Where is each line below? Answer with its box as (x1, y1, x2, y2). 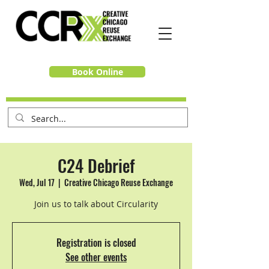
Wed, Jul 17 (19, 176, 55, 189)
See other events (65, 250, 127, 264)
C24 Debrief (57, 153, 135, 178)
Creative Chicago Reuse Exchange (64, 176, 173, 189)
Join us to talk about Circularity (34, 198, 158, 210)
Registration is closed (56, 235, 136, 250)
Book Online (71, 66, 123, 77)
